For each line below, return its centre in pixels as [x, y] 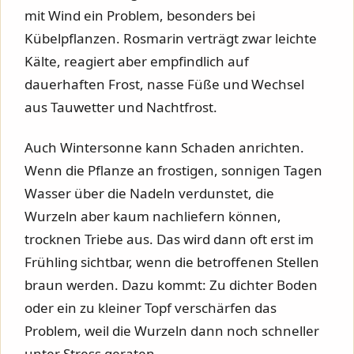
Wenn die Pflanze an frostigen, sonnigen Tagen [173, 170]
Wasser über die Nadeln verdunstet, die [149, 193]
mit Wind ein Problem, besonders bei [140, 16]
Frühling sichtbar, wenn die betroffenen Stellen [172, 262]
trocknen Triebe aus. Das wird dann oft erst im [169, 239]
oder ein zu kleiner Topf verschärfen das [151, 307]
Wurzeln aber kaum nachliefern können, [153, 216]
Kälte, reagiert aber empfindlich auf [137, 62]
